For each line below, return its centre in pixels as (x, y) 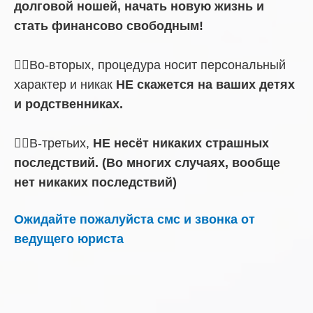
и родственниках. (68, 104)
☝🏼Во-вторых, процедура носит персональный (150, 65)
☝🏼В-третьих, (53, 144)
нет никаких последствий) (95, 183)
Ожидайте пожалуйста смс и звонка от (134, 220)
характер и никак (65, 85)
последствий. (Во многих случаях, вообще (147, 163)
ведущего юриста (69, 239)
